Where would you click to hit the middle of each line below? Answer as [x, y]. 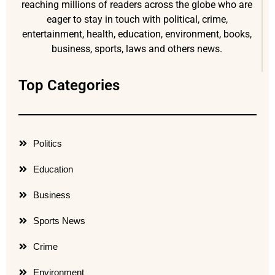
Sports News [59, 220]
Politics [47, 143]
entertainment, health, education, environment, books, [137, 34]
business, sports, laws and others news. [137, 49]
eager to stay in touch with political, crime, [137, 20]
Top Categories [69, 85]
